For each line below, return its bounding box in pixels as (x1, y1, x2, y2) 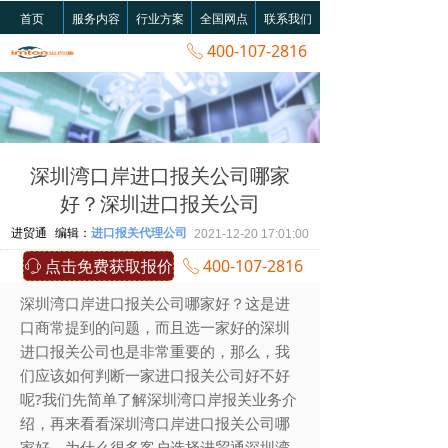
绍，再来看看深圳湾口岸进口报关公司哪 (20, 413, 290, 433)
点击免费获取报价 (44, 255, 173, 277)
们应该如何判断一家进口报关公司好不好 (20, 365, 290, 385)
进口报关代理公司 (91, 224, 187, 241)
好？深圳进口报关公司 (60, 190, 260, 217)
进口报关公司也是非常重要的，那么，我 (20, 341, 290, 361)
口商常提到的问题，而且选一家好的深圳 (20, 317, 290, 337)
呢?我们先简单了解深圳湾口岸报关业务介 (20, 389, 297, 409)
